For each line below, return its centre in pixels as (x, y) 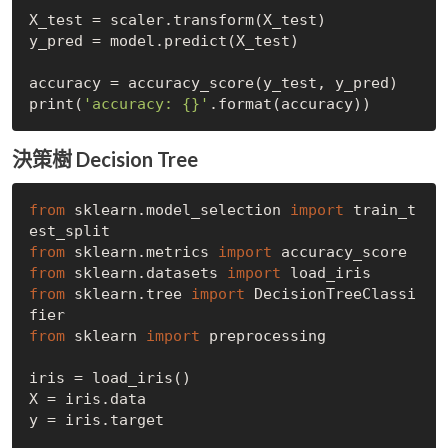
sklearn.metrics (141, 251)
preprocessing (262, 335)
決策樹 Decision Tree (105, 159)
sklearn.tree (127, 293)
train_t (379, 209)
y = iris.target (96, 419)
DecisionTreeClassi (330, 293)
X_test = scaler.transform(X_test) (177, 19)
